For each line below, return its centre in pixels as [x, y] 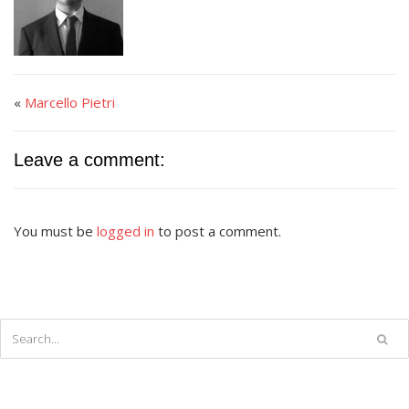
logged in [126, 231]
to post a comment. [218, 231]
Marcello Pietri [70, 102]
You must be [55, 231]
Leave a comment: [89, 160]
